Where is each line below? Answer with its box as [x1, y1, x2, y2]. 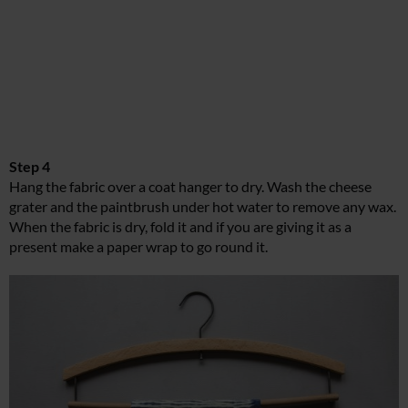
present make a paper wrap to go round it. [9, 237, 268, 255]
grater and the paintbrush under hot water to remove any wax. [9, 197, 396, 215]
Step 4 [9, 157, 50, 175]
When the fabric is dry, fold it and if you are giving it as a [9, 217, 352, 235]
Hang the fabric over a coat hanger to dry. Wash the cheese [9, 177, 372, 195]
